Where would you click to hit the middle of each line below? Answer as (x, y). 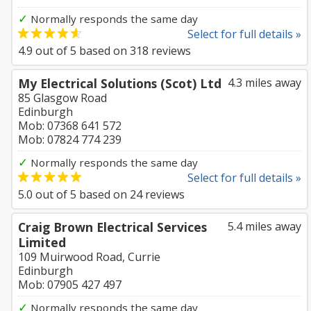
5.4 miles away (264, 226)
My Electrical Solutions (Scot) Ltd (120, 83)
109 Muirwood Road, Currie (89, 257)
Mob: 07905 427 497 (70, 285)
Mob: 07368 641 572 (70, 126)
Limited (42, 242)
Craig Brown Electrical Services (112, 227)
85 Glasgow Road (62, 98)
